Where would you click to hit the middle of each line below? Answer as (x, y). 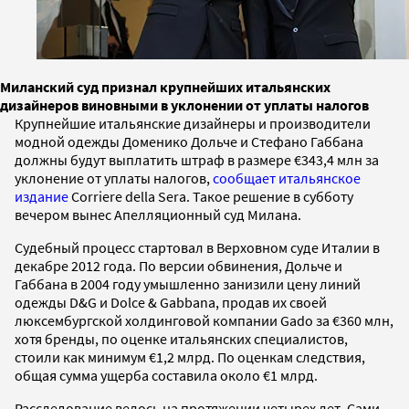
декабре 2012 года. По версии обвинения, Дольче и (178, 265)
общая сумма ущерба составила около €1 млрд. (166, 375)
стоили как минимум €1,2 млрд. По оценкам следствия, (190, 357)
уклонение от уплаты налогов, (114, 178)
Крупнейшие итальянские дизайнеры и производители (193, 123)
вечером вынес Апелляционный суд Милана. (158, 214)
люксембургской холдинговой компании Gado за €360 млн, (204, 320)
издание (42, 196)
